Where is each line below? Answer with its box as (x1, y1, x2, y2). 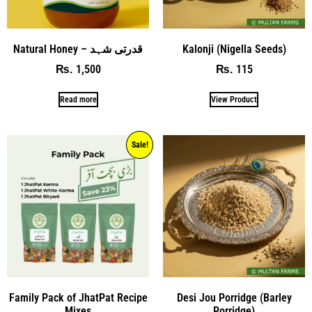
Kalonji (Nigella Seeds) (182, 42, 286, 56)
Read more (59, 94, 97, 104)
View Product (211, 94, 257, 104)
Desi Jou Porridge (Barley (176, 290, 292, 304)
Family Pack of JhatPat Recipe (8, 290, 148, 304)
